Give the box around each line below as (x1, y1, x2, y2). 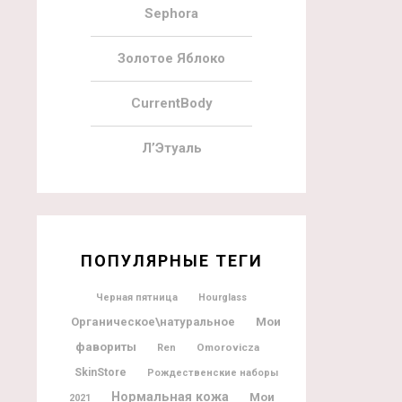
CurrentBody (130, 94, 213, 111)
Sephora (144, 4, 198, 22)
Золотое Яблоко (118, 49, 225, 66)
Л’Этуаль (141, 139, 202, 156)
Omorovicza (196, 340, 259, 354)
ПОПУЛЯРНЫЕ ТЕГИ (80, 250, 263, 270)
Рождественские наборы (146, 366, 278, 379)
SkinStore (74, 365, 127, 379)
